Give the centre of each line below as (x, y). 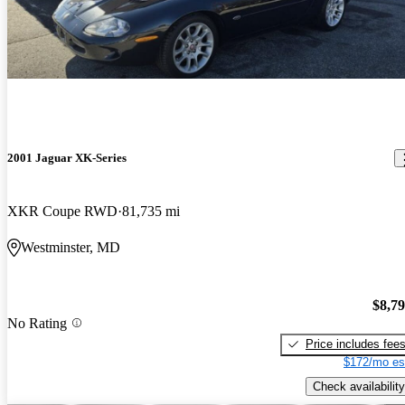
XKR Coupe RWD (62, 212)
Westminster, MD (71, 248)
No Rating (37, 323)
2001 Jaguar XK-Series (67, 158)
